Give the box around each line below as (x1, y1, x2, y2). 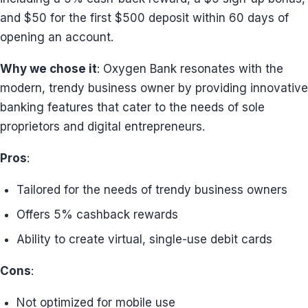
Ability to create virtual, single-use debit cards (16, 232, 272, 246)
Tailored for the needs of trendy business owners (16, 183, 287, 197)
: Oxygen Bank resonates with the (97, 62, 283, 76)
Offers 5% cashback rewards (16, 208, 178, 221)
